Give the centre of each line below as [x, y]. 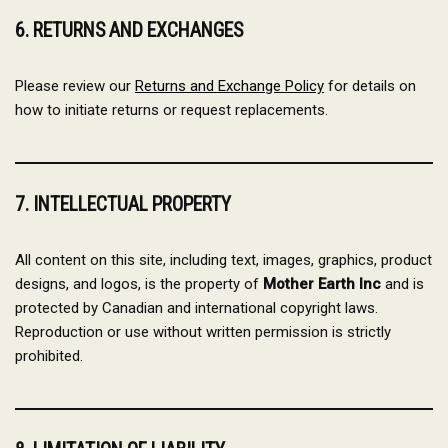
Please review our [75, 86]
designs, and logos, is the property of [139, 284]
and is [402, 284]
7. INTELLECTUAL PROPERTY [123, 204]
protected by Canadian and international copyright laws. [196, 308]
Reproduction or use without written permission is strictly [203, 332]
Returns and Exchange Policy [229, 86]
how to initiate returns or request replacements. [171, 110]
